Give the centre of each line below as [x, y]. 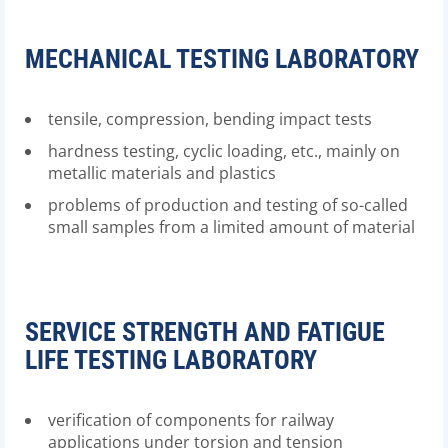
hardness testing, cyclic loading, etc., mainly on [224, 151]
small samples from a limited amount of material [231, 227]
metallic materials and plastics [162, 173]
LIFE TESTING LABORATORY [171, 360]
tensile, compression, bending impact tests [210, 119]
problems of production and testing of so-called [228, 205]
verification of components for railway [191, 420]
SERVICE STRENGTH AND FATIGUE [205, 332]
